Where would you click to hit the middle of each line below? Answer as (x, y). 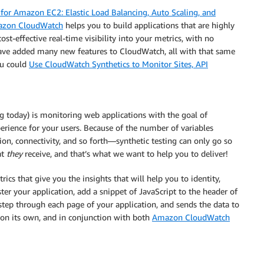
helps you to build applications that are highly (149, 25)
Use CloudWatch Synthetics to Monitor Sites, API (118, 64)
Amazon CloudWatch (191, 217)
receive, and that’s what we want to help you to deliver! (125, 154)
